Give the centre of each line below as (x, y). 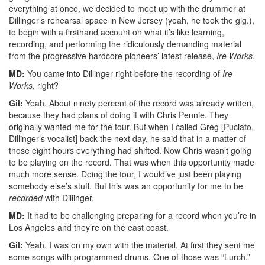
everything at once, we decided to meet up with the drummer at (127, 9)
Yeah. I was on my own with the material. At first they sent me (139, 245)
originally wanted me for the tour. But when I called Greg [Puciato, (131, 127)
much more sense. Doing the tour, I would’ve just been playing (125, 174)
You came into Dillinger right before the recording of (124, 74)
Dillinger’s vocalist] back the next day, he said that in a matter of (127, 139)
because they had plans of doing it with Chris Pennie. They (119, 115)
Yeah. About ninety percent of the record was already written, (138, 103)
